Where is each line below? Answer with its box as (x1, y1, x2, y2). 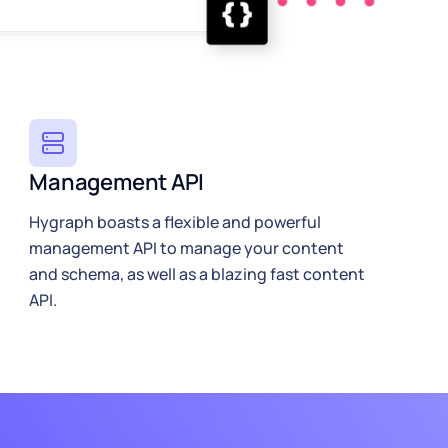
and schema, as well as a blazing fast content (29, 262, 366, 285)
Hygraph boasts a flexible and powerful (29, 210, 322, 233)
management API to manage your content (29, 236, 345, 259)
